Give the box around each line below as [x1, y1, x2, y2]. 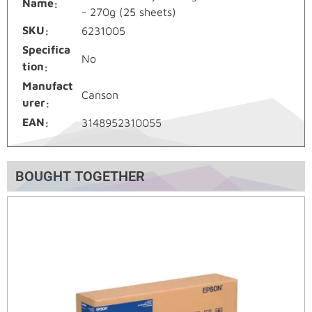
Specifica [22, 42, 70, 56]
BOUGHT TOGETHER [15, 167, 145, 185]
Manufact [22, 79, 73, 92]
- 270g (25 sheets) [81, 5, 176, 18]
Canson [81, 88, 118, 101]
